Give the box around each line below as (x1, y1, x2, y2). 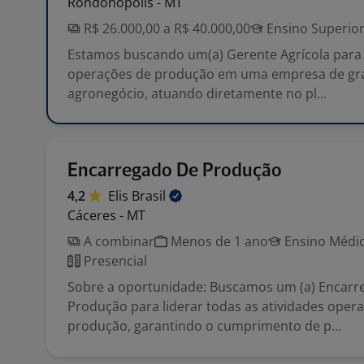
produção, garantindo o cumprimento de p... (67, 317, 341, 335)
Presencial (80, 252, 147, 270)
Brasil (132, 187, 169, 205)
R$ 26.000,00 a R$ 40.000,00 (80, 19, 250, 37)
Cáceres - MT (67, 206, 145, 224)
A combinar (80, 232, 154, 250)
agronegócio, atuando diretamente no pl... (67, 84, 327, 102)
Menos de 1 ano (167, 232, 268, 250)
